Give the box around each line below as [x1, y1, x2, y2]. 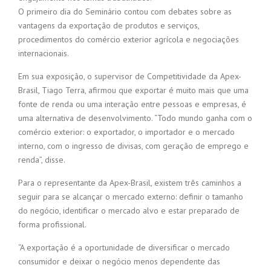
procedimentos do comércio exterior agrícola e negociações [18, 34, 239, 45]
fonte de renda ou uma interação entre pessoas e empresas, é [18, 99, 246, 110]
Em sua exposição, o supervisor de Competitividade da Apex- [18, 71, 241, 82]
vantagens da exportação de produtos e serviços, [18, 20, 199, 31]
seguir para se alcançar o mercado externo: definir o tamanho [18, 191, 243, 203]
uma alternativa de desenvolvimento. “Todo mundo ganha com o [18, 113, 252, 124]
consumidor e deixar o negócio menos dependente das [18, 256, 220, 267]
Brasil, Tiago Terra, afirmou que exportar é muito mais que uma [18, 85, 249, 96]
